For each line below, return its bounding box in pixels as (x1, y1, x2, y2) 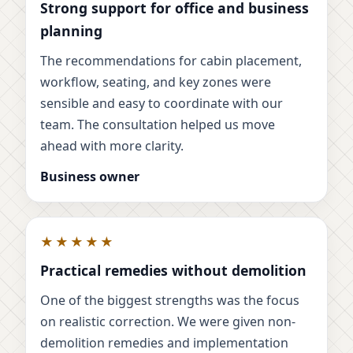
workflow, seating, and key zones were (40, 73, 271, 91)
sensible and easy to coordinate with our (40, 95, 283, 113)
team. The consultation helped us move (40, 116, 275, 134)
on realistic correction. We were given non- (40, 313, 295, 331)
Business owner (40, 168, 139, 186)
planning (40, 21, 102, 41)
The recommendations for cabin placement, (40, 52, 302, 70)
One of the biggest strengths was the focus (40, 292, 299, 310)
